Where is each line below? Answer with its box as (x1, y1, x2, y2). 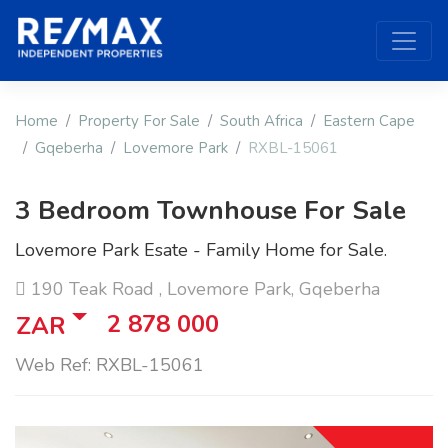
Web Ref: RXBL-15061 (15, 353, 204, 378)
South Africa (220, 111, 303, 132)
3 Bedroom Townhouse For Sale (15, 193, 406, 229)
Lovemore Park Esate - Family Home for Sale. (15, 238, 387, 263)
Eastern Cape (323, 111, 415, 132)
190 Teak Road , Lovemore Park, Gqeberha (26, 277, 380, 302)
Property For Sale (78, 111, 200, 132)
